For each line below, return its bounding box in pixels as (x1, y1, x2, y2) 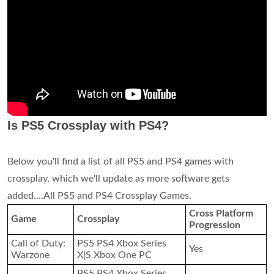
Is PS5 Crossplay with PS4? (7, 118, 169, 132)
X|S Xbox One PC (77, 250, 152, 260)
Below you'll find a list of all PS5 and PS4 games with (7, 156, 234, 166)
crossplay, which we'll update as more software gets (7, 173, 229, 183)
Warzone (11, 250, 50, 260)
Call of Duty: (11, 238, 65, 248)
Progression (189, 220, 240, 230)
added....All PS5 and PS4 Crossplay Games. (7, 190, 191, 201)
